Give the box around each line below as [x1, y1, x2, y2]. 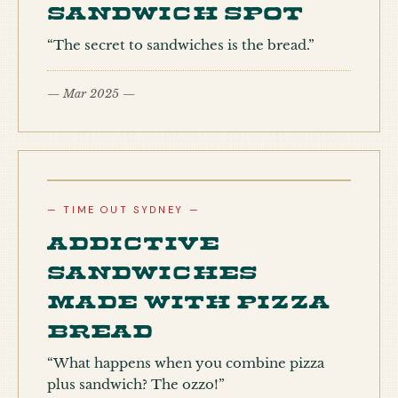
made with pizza [47, 282, 330, 314]
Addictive [47, 223, 219, 255]
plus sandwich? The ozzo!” [47, 376, 225, 393]
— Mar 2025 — [47, 86, 135, 101]
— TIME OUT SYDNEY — [47, 203, 201, 216]
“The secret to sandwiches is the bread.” [47, 36, 314, 53]
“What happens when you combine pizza [47, 354, 324, 371]
